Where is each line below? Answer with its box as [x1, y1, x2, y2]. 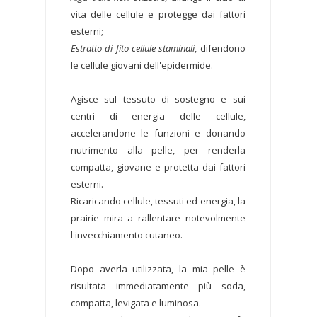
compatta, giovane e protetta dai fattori [71, 161, 246, 174]
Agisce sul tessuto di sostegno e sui [71, 93, 246, 106]
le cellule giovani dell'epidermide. [71, 59, 213, 72]
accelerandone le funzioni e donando [71, 127, 246, 140]
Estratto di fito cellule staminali [71, 42, 195, 55]
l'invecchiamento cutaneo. [71, 229, 183, 242]
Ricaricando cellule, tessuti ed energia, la [71, 195, 246, 208]
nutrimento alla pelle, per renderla [71, 144, 246, 157]
